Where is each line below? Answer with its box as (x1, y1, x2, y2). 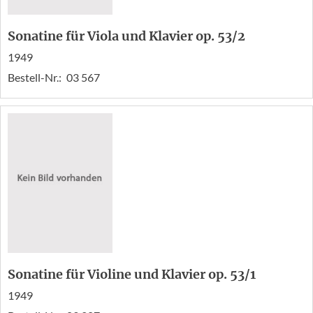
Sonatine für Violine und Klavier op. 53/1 (8, 266, 256, 283)
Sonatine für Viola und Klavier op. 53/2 (8, 28, 245, 45)
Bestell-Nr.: (8, 71, 64, 85)
